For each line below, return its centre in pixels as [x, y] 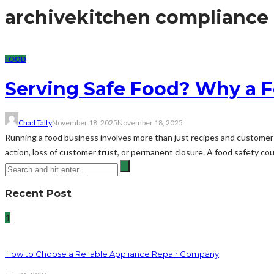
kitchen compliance [172, 17]
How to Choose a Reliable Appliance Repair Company [112, 254]
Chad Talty [35, 122]
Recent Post [38, 193]
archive [41, 17]
